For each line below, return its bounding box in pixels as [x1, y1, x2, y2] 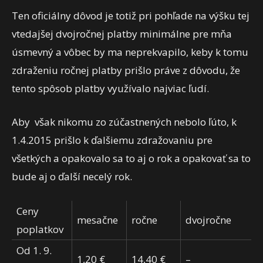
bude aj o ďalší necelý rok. [12, 170, 132, 184]
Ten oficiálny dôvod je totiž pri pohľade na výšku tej [12, 9, 249, 23]
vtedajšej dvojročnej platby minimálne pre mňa [12, 27, 232, 41]
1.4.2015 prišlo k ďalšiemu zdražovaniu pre [12, 133, 213, 147]
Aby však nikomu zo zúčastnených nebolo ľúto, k [12, 115, 237, 129]
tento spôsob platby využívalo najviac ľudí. [12, 82, 209, 96]
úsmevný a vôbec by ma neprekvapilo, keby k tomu [12, 45, 248, 59]
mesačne [77, 213, 118, 227]
